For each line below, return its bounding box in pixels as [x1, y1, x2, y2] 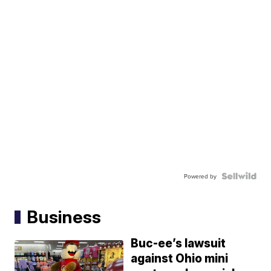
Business [27, 206, 102, 227]
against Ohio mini [131, 251, 229, 266]
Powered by [183, 171, 217, 180]
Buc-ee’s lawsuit [131, 236, 226, 250]
